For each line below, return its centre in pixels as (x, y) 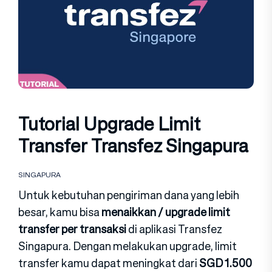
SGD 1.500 (226, 263)
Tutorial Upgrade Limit (109, 124)
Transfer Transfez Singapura (133, 145)
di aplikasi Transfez (174, 229)
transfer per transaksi (72, 229)
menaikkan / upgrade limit (166, 212)
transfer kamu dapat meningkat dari (109, 263)
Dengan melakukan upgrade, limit (155, 246)
